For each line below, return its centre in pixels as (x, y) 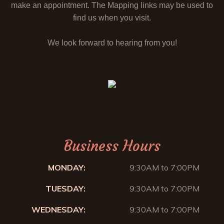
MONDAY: (67, 167)
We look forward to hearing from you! (112, 43)
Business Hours (112, 146)
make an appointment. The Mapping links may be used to (112, 5)
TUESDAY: (65, 188)
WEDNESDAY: (58, 209)
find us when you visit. (112, 18)
